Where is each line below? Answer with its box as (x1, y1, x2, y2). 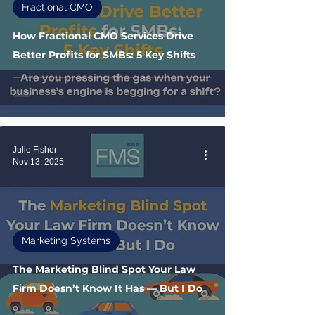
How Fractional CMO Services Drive (13, 30, 193, 42)
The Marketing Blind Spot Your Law (13, 263, 195, 276)
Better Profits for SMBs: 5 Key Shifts (13, 49, 195, 61)
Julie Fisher (13, 145, 57, 155)
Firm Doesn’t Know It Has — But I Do (13, 282, 202, 295)
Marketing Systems (22, 235, 110, 246)
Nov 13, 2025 (13, 156, 64, 167)
